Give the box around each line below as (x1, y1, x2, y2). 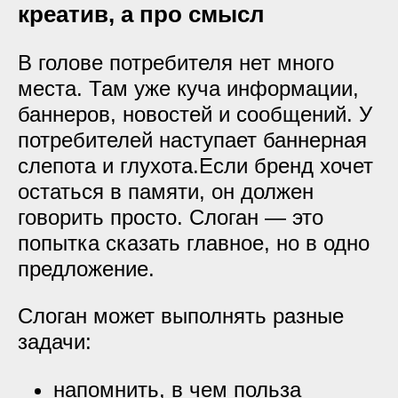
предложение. (18, 257, 155, 281)
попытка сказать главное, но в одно (18, 231, 370, 255)
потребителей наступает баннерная (18, 128, 367, 152)
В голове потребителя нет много (18, 51, 334, 75)
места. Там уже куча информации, (18, 76, 359, 100)
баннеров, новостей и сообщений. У (18, 102, 372, 126)
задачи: (18, 330, 92, 354)
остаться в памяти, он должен (18, 179, 314, 203)
